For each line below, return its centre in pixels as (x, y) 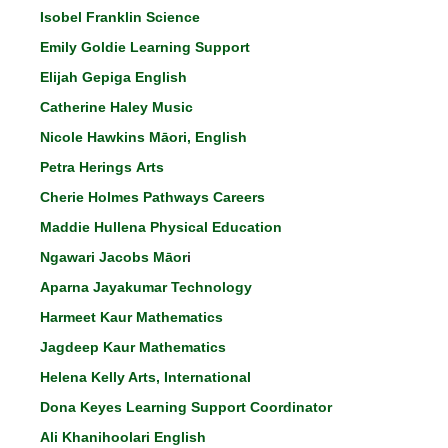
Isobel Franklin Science (120, 17)
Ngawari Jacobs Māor (113, 257)
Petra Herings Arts (102, 167)
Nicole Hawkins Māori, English (143, 137)
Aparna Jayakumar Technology (146, 287)
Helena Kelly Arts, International (145, 377)
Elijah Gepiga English (113, 77)
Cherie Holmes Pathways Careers (152, 197)
